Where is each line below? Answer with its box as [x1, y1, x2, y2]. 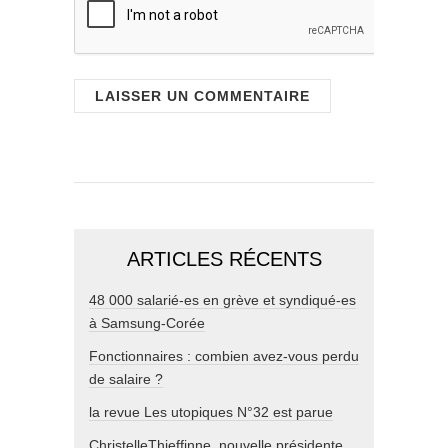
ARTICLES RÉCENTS [126, 247, 322, 270]
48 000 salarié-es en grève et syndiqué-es [89, 291, 356, 308]
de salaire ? [89, 370, 163, 387]
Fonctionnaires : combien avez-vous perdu [89, 347, 359, 364]
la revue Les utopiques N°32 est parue [89, 403, 333, 420]
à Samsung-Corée [89, 314, 205, 331]
